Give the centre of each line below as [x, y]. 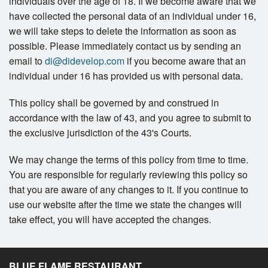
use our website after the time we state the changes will [125, 205]
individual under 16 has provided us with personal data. [126, 76]
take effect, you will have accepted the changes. [110, 220]
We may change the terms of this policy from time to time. [129, 160]
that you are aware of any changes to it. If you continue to [129, 190]
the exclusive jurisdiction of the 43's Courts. [100, 133]
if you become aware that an [185, 61]
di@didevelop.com [85, 61]
